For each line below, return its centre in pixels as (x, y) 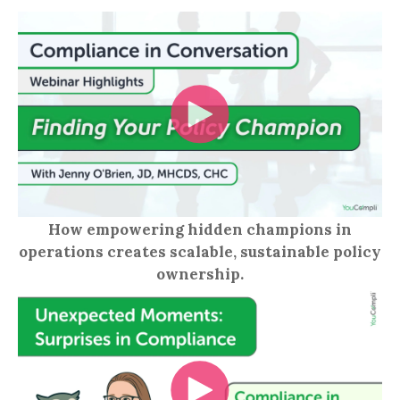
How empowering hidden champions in (200, 229)
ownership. (200, 274)
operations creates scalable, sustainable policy (200, 251)
